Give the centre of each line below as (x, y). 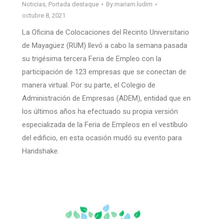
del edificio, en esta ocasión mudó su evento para (102, 138)
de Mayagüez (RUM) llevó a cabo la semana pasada (105, 46)
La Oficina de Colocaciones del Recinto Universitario (106, 33)
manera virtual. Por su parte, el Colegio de (89, 85)
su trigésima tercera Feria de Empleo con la (92, 59)
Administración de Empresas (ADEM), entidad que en (106, 99)
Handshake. (41, 151)
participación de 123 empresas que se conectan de (104, 72)
